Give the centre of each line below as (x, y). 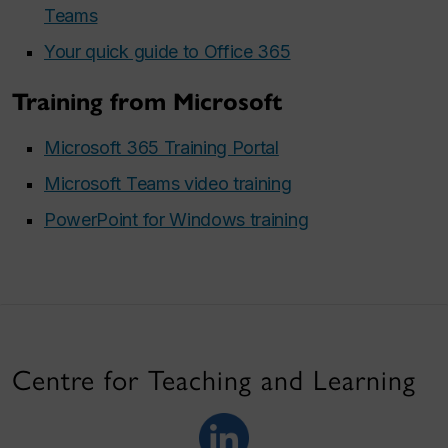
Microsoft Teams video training (168, 183)
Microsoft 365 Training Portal (161, 147)
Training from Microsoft (147, 101)
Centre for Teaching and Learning (214, 379)
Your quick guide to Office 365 (167, 51)
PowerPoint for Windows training (176, 219)
